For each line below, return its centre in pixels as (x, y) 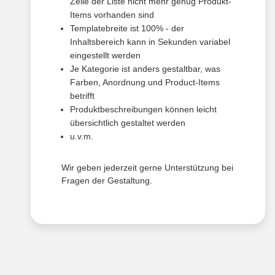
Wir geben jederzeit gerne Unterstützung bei (147, 168)
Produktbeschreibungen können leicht (143, 110)
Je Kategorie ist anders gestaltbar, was (145, 69)
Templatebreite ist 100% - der (127, 29)
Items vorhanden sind (112, 15)
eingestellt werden (105, 56)
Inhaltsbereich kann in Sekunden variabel (150, 42)
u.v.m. (82, 137)
